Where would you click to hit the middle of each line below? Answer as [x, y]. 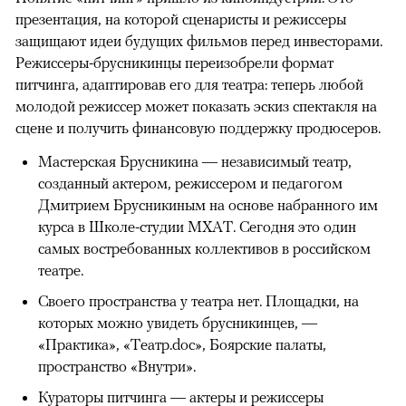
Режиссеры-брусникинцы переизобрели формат [174, 63]
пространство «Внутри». [117, 367]
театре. [61, 271]
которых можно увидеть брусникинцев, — [178, 323]
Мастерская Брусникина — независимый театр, [195, 162]
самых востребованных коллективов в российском [204, 249]
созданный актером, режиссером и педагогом [190, 184]
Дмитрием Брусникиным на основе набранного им [208, 205]
